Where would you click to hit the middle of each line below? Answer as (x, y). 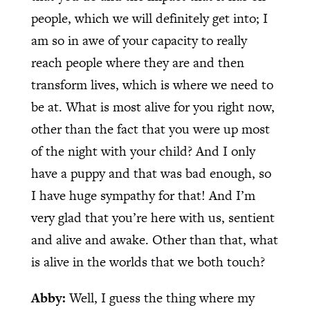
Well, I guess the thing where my (162, 298)
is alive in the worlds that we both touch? (148, 262)
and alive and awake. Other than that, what (154, 239)
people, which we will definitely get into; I (149, 18)
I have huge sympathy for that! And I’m (143, 195)
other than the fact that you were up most (150, 129)
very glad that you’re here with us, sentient (153, 217)
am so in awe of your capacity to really (139, 40)
